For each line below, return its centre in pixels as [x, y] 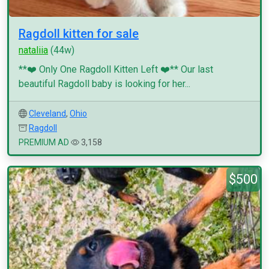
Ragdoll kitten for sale [79, 34]
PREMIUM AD [44, 142]
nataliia [33, 50]
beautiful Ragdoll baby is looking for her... [104, 84]
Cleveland [47, 113]
